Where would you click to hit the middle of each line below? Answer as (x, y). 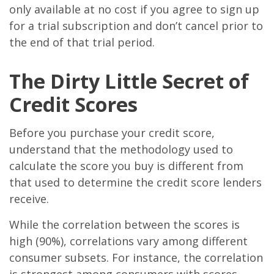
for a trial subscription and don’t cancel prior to (136, 26)
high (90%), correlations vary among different (128, 241)
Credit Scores (73, 104)
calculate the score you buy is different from (126, 166)
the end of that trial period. (82, 42)
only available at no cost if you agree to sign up (134, 9)
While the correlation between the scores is (124, 224)
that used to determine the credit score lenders (135, 182)
